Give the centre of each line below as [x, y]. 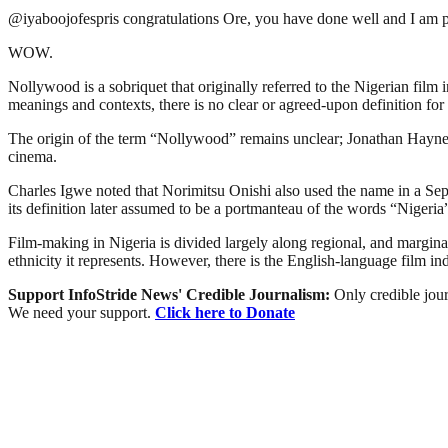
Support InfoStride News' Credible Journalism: [171, 294]
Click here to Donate [225, 312]
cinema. [32, 156]
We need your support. [81, 312]
